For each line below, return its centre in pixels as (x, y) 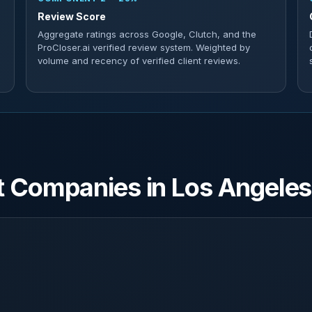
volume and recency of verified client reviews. (139, 61)
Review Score (72, 16)
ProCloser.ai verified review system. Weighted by (144, 47)
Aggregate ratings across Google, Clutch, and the (147, 34)
